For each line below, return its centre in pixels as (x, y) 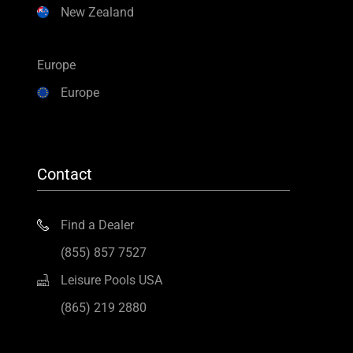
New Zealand (97, 12)
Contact (64, 174)
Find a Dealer (97, 225)
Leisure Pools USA (111, 280)
